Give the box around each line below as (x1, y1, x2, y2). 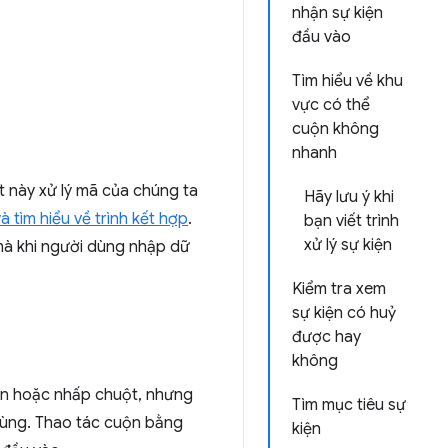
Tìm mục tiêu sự (292, 395, 406, 415)
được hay (292, 327, 361, 347)
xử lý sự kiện (304, 235, 392, 255)
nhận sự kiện (292, 3, 383, 23)
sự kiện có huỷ (292, 303, 396, 323)
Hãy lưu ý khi (304, 187, 394, 207)
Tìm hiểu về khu (292, 71, 403, 91)
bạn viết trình (304, 211, 399, 231)
